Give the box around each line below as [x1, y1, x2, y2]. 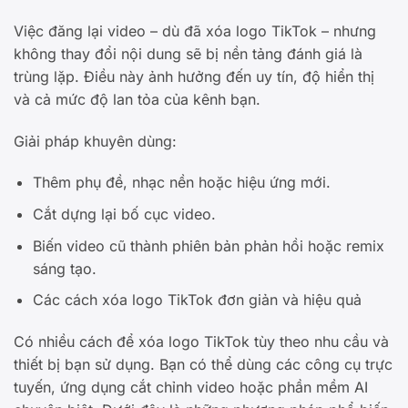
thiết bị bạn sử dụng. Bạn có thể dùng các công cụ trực [14, 355, 393, 374]
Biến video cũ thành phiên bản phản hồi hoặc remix [32, 236, 384, 255]
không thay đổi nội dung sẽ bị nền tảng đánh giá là [14, 44, 362, 63]
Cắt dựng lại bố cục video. [32, 205, 216, 224]
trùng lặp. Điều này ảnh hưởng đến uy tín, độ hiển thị [14, 66, 374, 86]
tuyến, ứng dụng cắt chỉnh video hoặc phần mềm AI [14, 378, 368, 397]
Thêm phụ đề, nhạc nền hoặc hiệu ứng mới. [32, 173, 331, 192]
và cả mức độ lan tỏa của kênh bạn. [14, 89, 260, 108]
